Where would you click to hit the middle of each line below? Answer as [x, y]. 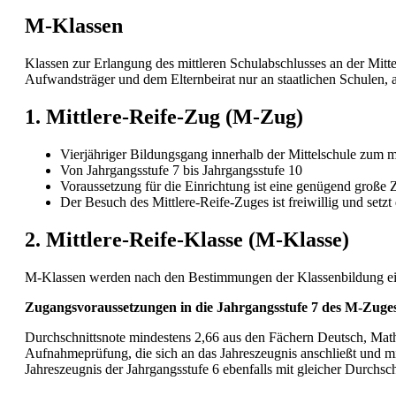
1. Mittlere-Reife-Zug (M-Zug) [164, 116]
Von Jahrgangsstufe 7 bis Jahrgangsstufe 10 [181, 170]
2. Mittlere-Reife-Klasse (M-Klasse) [187, 239]
